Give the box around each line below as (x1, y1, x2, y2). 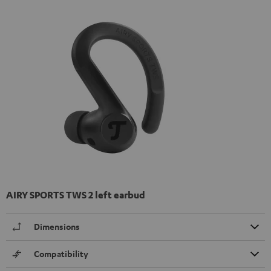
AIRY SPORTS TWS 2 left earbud (6, 188, 145, 201)
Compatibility (34, 247, 88, 260)
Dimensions (34, 220, 80, 232)
